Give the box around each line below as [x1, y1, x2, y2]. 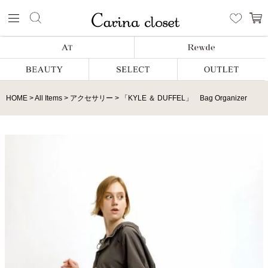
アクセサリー [70, 94, 113, 102]
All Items [35, 94, 62, 102]
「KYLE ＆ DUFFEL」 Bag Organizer [121, 94, 247, 102]
